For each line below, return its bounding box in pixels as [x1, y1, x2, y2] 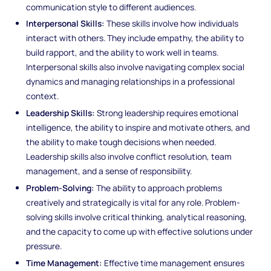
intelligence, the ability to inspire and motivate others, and [26, 122, 250, 134]
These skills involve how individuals [105, 18, 239, 30]
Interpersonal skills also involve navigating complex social [26, 61, 245, 73]
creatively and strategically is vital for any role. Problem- [26, 197, 241, 209]
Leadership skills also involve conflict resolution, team [26, 151, 232, 163]
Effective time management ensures [102, 257, 245, 269]
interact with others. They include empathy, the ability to [26, 32, 244, 44]
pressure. [26, 240, 62, 252]
